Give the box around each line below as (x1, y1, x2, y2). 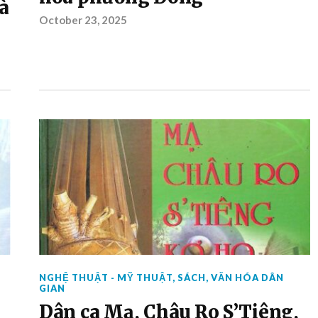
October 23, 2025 (38, 13, 127, 26)
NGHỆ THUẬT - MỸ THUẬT (38, 272, 172, 283)
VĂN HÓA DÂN (210, 272, 284, 283)
